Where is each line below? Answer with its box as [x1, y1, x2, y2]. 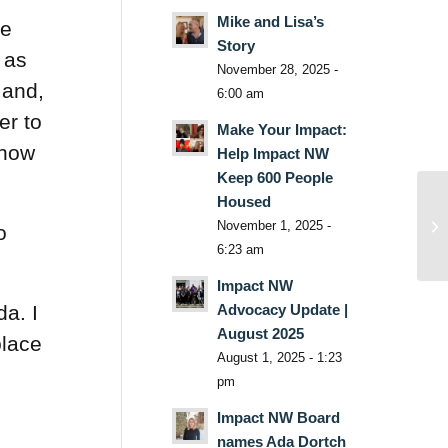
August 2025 [216, 324, 304, 342]
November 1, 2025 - [216, 217, 331, 233]
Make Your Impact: [216, 120, 347, 138]
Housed [216, 192, 271, 210]
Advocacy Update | [216, 300, 348, 318]
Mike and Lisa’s [216, 12, 324, 30]
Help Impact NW [216, 144, 329, 162]
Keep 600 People [216, 168, 333, 186]
